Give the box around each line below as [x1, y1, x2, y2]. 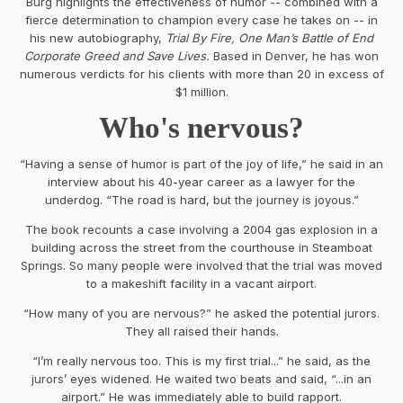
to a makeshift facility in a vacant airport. [86, 275, 317, 291]
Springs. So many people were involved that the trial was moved [21, 257, 382, 273]
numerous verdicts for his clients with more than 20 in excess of [19, 66, 384, 81]
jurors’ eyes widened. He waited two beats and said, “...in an [31, 371, 372, 386]
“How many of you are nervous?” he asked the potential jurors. [23, 305, 380, 320]
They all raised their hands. [124, 323, 279, 338]
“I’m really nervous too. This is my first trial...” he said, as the [32, 353, 371, 368]
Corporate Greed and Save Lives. [24, 48, 213, 63]
